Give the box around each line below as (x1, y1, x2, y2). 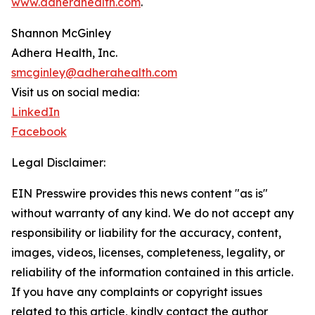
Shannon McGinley (11, 26, 111, 41)
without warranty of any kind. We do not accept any (11, 206, 294, 221)
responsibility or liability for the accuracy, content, (11, 226, 281, 240)
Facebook (11, 124, 67, 139)
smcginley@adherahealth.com (11, 65, 177, 80)
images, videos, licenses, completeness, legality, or (11, 245, 285, 260)
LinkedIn (11, 105, 60, 120)
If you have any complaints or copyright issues (11, 285, 262, 300)
